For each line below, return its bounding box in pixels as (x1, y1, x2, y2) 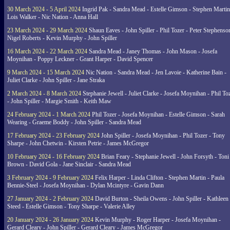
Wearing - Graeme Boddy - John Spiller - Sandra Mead (7, 119, 141, 126)
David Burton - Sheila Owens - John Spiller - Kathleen (93, 195, 228, 202)
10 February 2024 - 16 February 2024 (7, 153, 100, 160)
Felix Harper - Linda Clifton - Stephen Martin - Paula (93, 174, 224, 181)
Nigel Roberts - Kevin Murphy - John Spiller (7, 34, 117, 42)
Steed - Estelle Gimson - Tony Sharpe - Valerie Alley (7, 203, 135, 210)
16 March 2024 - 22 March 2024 (7, 48, 87, 55)
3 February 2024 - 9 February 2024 (7, 174, 93, 181)
